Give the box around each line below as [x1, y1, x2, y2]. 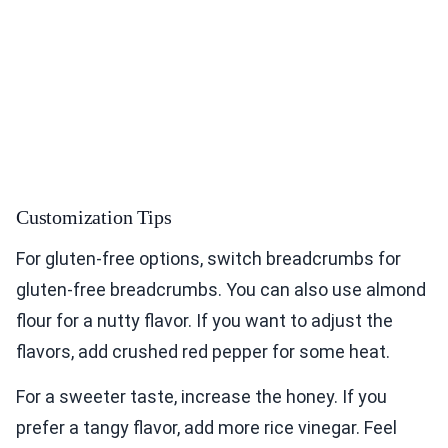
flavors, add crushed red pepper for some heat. [16, 341, 390, 363]
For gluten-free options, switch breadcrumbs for [16, 248, 401, 270]
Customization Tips [16, 206, 172, 229]
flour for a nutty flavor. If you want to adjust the [16, 310, 393, 332]
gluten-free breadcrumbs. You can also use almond [16, 279, 426, 301]
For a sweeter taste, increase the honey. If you [16, 386, 387, 408]
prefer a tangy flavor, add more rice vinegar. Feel [16, 417, 397, 439]
